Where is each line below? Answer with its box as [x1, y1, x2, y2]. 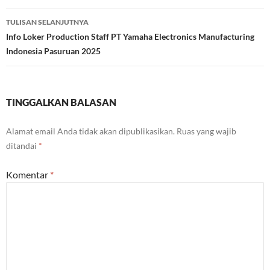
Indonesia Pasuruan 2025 [6, 46, 101, 57]
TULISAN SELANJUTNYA [6, 17, 89, 27]
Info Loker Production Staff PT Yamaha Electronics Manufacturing [6, 31, 254, 42]
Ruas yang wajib [177, 126, 236, 137]
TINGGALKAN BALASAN [6, 96, 116, 108]
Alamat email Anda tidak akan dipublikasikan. [6, 126, 175, 137]
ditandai [6, 140, 39, 151]
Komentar [6, 169, 50, 181]
